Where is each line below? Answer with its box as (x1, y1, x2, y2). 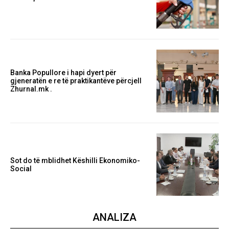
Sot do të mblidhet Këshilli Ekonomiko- (10, 156, 140, 165)
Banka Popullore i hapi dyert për (10, 68, 117, 77)
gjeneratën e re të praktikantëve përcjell (10, 77, 142, 85)
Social (10, 164, 32, 173)
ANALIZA (93, 211, 136, 223)
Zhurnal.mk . (10, 85, 52, 94)
